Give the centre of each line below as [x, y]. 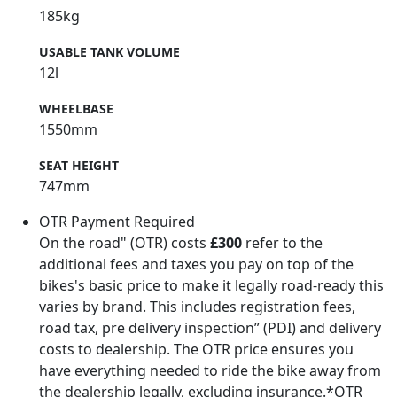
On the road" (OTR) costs [125, 243]
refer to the [282, 243]
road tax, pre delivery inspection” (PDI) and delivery [210, 328]
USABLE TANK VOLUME [109, 52]
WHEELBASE [76, 109]
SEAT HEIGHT [79, 166]
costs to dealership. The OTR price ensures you [196, 350]
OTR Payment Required [117, 222]
